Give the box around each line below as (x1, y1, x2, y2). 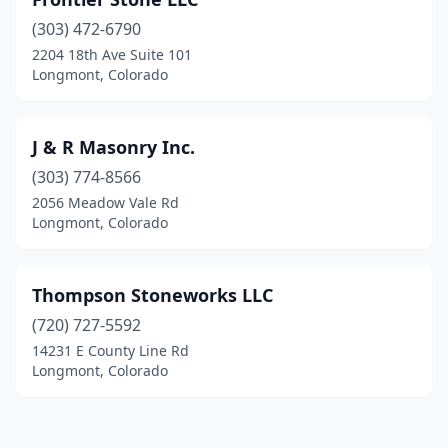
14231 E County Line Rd (32, 341, 189, 360)
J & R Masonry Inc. (32, 135, 195, 159)
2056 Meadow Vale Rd (32, 193, 179, 212)
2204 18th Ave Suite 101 (32, 45, 192, 64)
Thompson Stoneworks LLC (32, 283, 273, 307)
